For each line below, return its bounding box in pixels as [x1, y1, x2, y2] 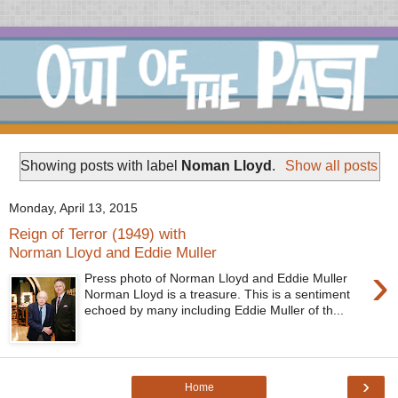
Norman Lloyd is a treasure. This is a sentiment [84, 286, 351, 301]
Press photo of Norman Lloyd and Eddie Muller [84, 270, 348, 285]
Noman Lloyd [181, 157, 273, 173]
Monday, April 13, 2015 [9, 201, 138, 216]
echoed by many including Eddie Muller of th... [84, 302, 345, 317]
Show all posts [284, 157, 378, 173]
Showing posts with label [20, 157, 182, 173]
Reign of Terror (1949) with [9, 225, 186, 243]
